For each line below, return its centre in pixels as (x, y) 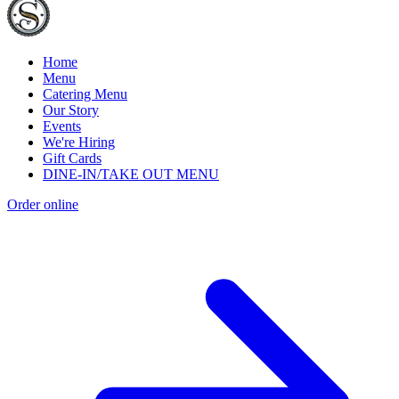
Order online (43, 205)
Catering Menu (85, 94)
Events (62, 126)
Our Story (71, 110)
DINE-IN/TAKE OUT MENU (131, 175)
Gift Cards (72, 159)
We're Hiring (79, 142)
